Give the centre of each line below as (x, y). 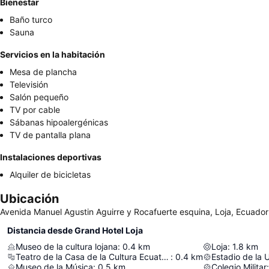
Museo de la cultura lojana (67, 246)
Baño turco (31, 20)
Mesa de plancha (43, 72)
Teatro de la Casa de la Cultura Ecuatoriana (165, 257)
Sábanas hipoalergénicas (59, 122)
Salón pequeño (39, 97)
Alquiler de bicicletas (50, 174)
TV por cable (35, 110)
